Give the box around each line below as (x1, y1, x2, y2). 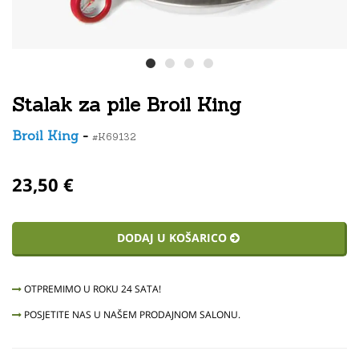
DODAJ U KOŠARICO (117, 230, 230, 245)
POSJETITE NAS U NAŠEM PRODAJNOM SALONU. (22, 308, 240, 321)
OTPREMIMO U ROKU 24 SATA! (22, 282, 161, 296)
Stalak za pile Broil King (12, 92, 241, 117)
